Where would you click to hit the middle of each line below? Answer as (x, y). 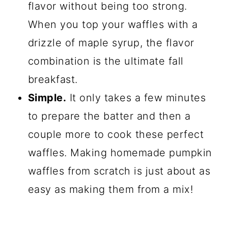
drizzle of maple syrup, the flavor (111, 42)
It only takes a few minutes (136, 97)
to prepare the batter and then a (109, 116)
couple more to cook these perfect (116, 134)
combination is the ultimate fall (106, 61)
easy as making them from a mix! (110, 189)
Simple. (47, 97)
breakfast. (53, 79)
